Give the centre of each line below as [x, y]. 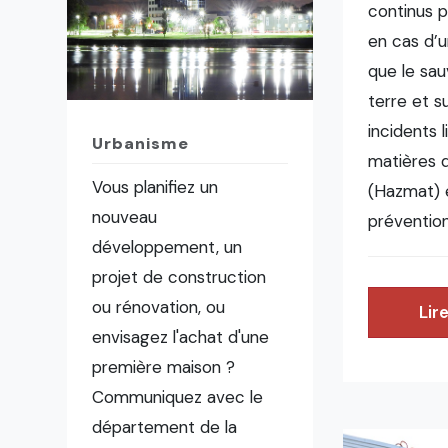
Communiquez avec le [178, 397]
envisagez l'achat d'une [181, 337]
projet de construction [179, 277]
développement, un [167, 247]
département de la [165, 427]
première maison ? [164, 367]
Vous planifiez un [155, 187]
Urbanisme [141, 144]
